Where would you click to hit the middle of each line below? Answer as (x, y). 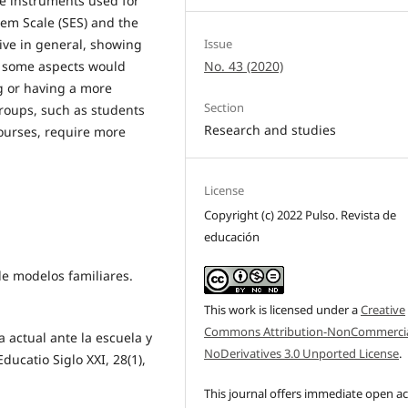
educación (232, 236)
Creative (383, 309)
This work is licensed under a (283, 309)
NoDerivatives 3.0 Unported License (302, 353)
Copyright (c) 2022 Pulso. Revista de (301, 214)
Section (224, 107)
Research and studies (270, 129)
